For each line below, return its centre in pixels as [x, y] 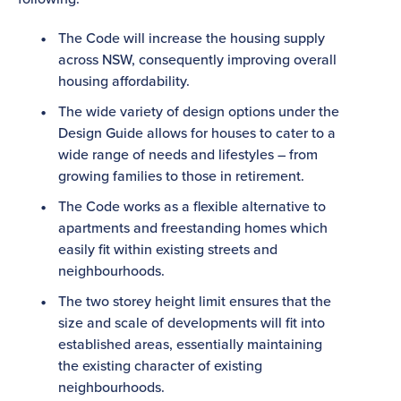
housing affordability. [124, 81]
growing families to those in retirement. [181, 176]
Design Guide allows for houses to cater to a [197, 133]
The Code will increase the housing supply [192, 38]
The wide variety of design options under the [199, 111]
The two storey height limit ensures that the [195, 301]
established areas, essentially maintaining [190, 344]
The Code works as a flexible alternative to [192, 206]
